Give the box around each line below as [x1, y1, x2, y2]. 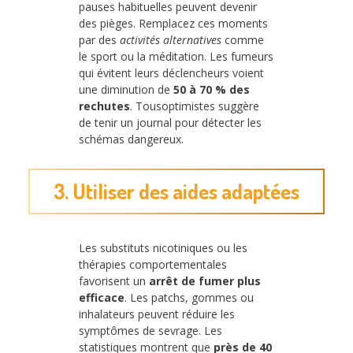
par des [79, 32, 120, 48]
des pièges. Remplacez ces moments [79, 16, 268, 32]
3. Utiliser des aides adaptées [54, 177, 299, 204]
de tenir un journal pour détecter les [79, 115, 262, 131]
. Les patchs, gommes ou [124, 289, 254, 305]
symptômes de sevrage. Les [79, 322, 222, 338]
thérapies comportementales [79, 256, 227, 272]
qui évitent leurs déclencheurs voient [79, 65, 264, 81]
